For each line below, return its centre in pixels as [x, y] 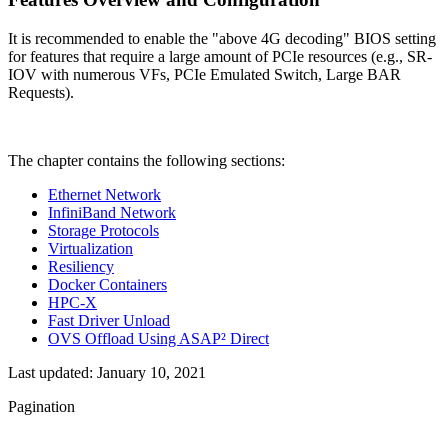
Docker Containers [107, 284]
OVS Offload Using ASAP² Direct [158, 338]
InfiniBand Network [112, 212]
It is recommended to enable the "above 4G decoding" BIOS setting [222, 38]
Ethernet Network [104, 194]
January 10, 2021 [151, 372]
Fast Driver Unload [109, 320]
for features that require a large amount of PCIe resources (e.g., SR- [220, 56]
